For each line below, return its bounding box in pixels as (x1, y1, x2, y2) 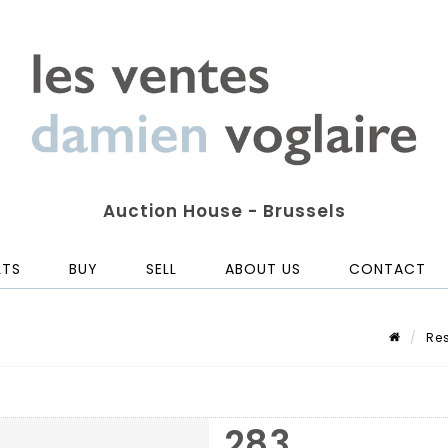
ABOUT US (225, 259, 301, 280)
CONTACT (349, 259, 426, 280)
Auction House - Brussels (102, 199, 346, 224)
